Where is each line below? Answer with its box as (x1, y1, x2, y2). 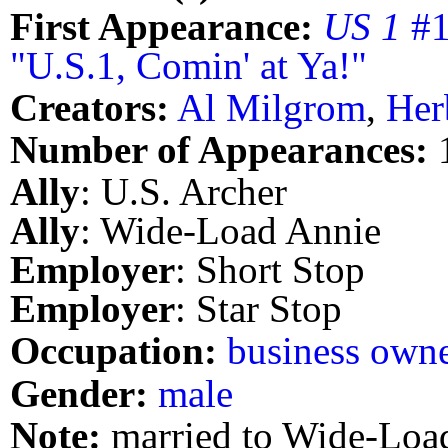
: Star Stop (175, 287, 342, 331)
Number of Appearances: (10, 127, 428, 171)
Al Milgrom (177, 85, 366, 129)
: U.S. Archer (80, 170, 287, 214)
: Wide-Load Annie (80, 209, 381, 253)
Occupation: (10, 329, 217, 373)
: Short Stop (175, 248, 365, 292)
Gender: (10, 371, 148, 415)
